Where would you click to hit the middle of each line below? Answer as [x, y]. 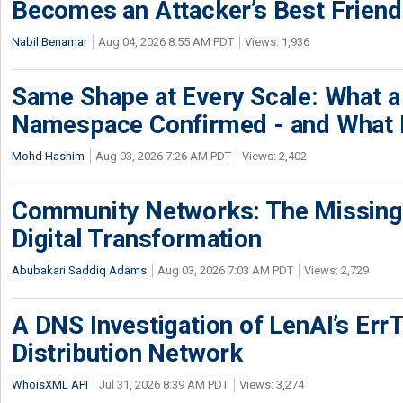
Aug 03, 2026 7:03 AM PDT [225, 270]
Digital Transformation [137, 239]
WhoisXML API [50, 385]
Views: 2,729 [336, 270]
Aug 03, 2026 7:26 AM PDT [163, 156]
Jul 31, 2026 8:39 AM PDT [164, 385]
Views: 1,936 [277, 42]
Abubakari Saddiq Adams [79, 270]
